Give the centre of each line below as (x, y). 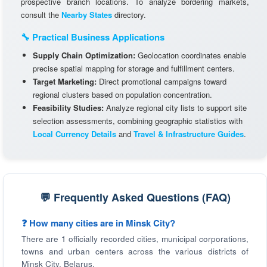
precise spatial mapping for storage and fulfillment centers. (134, 68)
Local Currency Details (74, 134)
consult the (41, 15)
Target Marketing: (65, 81)
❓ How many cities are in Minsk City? (98, 223)
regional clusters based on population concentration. (122, 94)
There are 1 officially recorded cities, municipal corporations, (135, 239)
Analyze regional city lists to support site (175, 108)
